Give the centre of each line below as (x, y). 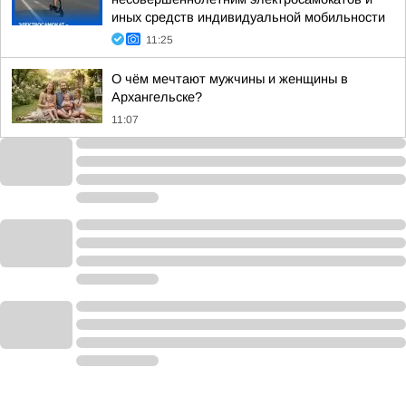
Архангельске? (157, 97)
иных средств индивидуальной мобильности (248, 17)
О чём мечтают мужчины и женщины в (230, 79)
